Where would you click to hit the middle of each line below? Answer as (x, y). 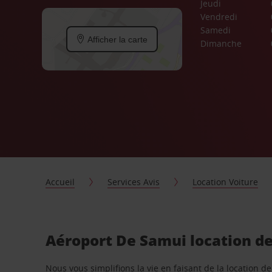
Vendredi (219, 17)
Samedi (215, 30)
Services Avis (134, 182)
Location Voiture (226, 182)
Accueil (60, 182)
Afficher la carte (117, 39)
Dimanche (221, 43)
